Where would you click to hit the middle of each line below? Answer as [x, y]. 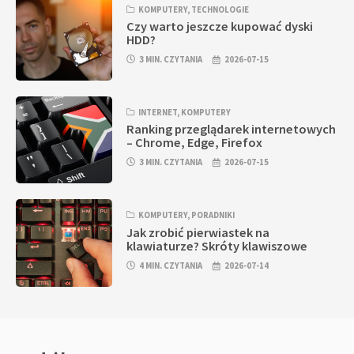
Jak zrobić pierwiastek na [198, 232]
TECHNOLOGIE [220, 10]
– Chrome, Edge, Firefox [195, 143]
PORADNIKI [213, 215]
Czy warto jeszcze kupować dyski [220, 26]
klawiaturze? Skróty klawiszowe [217, 245]
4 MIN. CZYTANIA [171, 265]
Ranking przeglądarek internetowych [232, 129]
